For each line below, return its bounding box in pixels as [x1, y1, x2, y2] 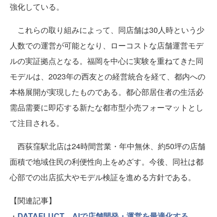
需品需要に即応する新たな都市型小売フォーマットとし [10, 102, 203, 113]
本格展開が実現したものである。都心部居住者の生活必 [10, 86, 203, 98]
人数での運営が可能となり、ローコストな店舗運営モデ [10, 40, 203, 51]
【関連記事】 [10, 195, 56, 206]
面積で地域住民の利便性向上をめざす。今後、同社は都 [10, 156, 203, 168]
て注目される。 [10, 117, 64, 129]
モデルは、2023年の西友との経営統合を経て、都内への [10, 71, 205, 82]
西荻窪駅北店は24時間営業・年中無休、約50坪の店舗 [10, 140, 205, 152]
